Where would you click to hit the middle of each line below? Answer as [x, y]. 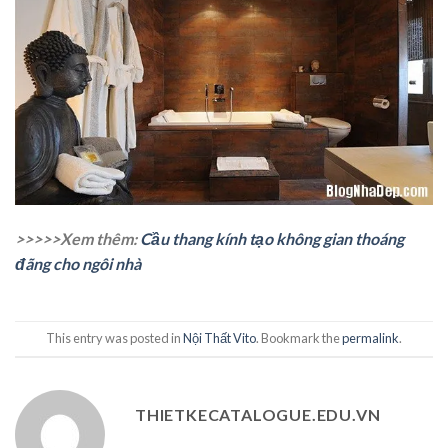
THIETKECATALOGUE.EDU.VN [258, 415]
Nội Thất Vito [219, 338]
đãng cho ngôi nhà [78, 264]
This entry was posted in [114, 338]
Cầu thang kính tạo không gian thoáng [272, 239]
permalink [370, 338]
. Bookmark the [299, 338]
